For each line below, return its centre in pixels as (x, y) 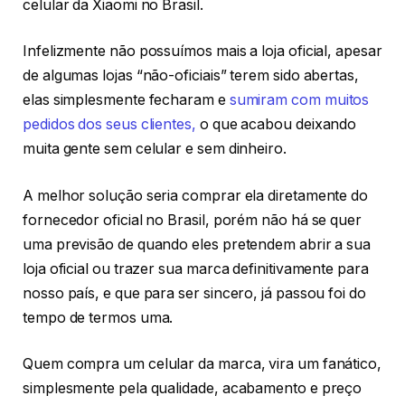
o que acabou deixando (276, 125)
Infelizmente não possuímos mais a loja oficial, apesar (202, 52)
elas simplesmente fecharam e (126, 100)
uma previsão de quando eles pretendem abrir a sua (197, 244)
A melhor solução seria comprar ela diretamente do (196, 195)
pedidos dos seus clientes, (109, 125)
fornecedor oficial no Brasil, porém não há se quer (193, 220)
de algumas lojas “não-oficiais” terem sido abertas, (191, 76)
